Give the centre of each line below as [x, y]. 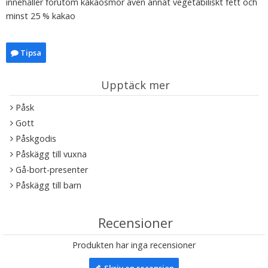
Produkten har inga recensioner [134, 245]
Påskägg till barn [48, 185]
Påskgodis [36, 138]
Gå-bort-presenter [52, 170]
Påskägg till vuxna [51, 154]
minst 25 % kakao [41, 16]
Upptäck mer [135, 85]
